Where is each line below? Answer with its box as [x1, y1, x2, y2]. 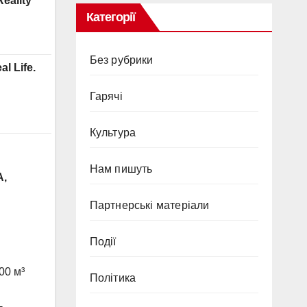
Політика [89, 271, 136, 284]
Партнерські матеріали [89, 199, 210, 211]
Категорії [86, 10, 136, 24]
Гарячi [89, 90, 123, 102]
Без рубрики [89, 53, 153, 66]
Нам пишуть [89, 162, 153, 175]
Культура [89, 126, 136, 138]
